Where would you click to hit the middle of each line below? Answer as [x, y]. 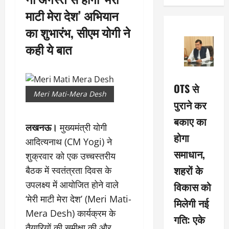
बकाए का [190, 121]
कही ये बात [49, 49]
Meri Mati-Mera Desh [70, 94]
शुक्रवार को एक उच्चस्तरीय [71, 156]
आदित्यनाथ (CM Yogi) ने [69, 142]
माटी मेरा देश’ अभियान [72, 15]
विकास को [192, 186]
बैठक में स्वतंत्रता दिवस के [68, 170]
